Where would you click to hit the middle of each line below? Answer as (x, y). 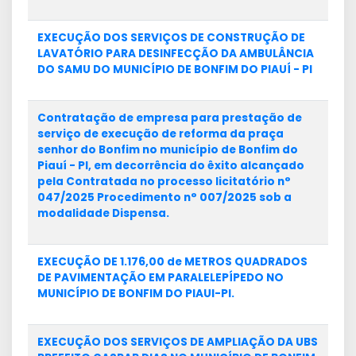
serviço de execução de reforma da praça (161, 134)
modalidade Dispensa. (103, 213)
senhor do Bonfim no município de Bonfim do (168, 150)
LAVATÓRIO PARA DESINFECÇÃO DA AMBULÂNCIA (176, 54)
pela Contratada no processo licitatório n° (164, 182)
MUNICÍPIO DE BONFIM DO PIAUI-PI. (136, 294)
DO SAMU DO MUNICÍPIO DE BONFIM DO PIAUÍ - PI (175, 70)
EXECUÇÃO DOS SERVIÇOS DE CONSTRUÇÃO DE (171, 38)
